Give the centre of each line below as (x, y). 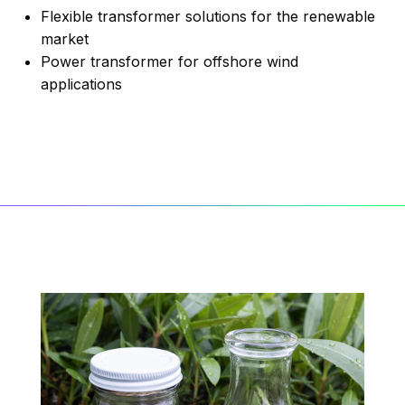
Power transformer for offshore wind (170, 61)
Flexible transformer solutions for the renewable (208, 16)
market (65, 39)
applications (81, 84)
